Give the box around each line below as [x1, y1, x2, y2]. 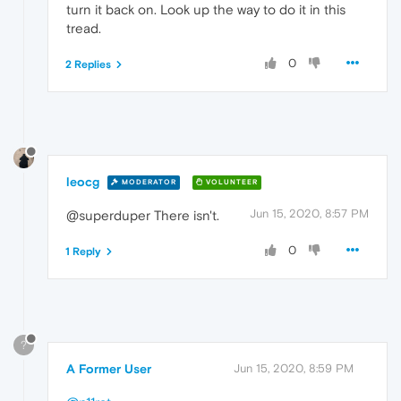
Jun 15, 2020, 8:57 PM [250, 206, 369, 220]
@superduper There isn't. [66, 207, 219, 223]
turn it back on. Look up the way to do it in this [66, 2, 346, 18]
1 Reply [65, 244, 101, 258]
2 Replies [65, 58, 111, 72]
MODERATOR [119, 178, 176, 187]
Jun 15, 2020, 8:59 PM [234, 361, 354, 375]
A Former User [66, 361, 151, 376]
